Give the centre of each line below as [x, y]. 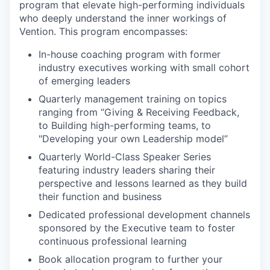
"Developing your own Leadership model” [133, 139]
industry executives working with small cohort [144, 68]
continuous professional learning [113, 241]
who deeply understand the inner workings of [123, 18]
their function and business [100, 197]
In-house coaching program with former [130, 55]
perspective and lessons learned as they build [143, 184]
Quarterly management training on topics [133, 99]
